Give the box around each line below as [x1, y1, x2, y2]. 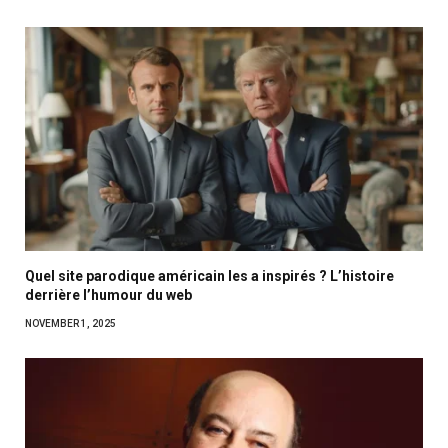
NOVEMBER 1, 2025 [25, 317, 116, 329]
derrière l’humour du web [25, 286, 192, 303]
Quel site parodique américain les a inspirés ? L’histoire [25, 267, 394, 284]
